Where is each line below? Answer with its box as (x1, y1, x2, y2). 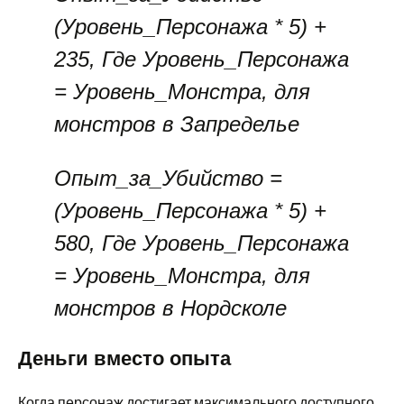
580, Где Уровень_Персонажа (54, 231, 349, 255)
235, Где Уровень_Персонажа (54, 47, 349, 71)
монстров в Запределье (54, 112, 299, 136)
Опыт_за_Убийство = (54, 166, 282, 190)
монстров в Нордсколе (54, 296, 287, 320)
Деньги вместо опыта (18, 347, 231, 370)
